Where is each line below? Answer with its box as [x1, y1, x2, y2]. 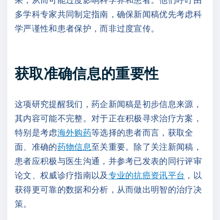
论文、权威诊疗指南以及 [15, 169, 109, 180]
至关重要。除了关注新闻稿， [91, 141, 202, 151]
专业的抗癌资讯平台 [108, 169, 185, 180]
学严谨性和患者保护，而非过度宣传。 [15, 23, 160, 33]
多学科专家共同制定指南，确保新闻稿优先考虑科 [15, 9, 202, 19]
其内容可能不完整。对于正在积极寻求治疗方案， [15, 112, 202, 123]
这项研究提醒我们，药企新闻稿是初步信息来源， [15, 98, 202, 109]
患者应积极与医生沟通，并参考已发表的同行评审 [15, 155, 202, 165]
